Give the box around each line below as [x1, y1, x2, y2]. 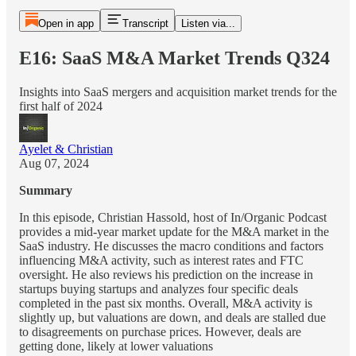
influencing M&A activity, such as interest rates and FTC [19, 253, 304, 267]
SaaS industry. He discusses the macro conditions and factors [19, 238, 323, 253]
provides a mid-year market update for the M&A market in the [19, 224, 329, 238]
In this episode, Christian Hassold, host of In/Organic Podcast [19, 210, 327, 224]
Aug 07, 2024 [19, 156, 89, 170]
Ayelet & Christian [19, 141, 113, 156]
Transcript [122, 17, 168, 29]
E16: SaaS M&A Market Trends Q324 [19, 47, 330, 68]
